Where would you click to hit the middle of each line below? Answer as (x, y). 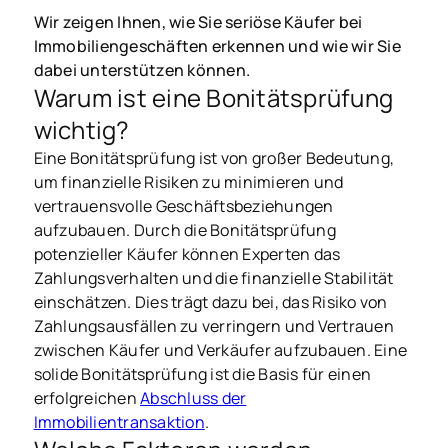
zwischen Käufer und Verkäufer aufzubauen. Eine (220, 350)
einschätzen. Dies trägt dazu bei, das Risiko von (210, 302)
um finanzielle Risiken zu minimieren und (188, 182)
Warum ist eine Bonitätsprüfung (213, 98)
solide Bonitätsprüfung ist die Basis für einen (202, 374)
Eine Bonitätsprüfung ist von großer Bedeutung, (214, 158)
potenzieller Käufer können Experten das (187, 254)
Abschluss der (193, 398)
